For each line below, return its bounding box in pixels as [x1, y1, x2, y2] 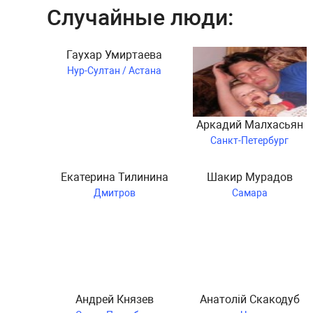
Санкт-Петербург [210, 134, 289, 146]
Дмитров [93, 187, 136, 198]
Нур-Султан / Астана [67, 64, 162, 76]
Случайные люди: [47, 3, 233, 31]
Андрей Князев [75, 292, 154, 306]
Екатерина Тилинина [60, 170, 168, 184]
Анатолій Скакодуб [199, 292, 300, 306]
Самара [231, 187, 268, 198]
